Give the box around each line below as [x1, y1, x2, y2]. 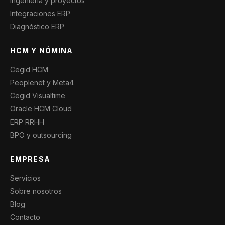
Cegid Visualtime [10, 91, 65, 100]
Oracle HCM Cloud [10, 104, 72, 113]
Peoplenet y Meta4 [10, 78, 74, 87]
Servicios [10, 174, 41, 182]
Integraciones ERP [10, 9, 70, 18]
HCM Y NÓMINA [10, 46, 73, 55]
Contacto [10, 213, 40, 221]
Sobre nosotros [10, 187, 62, 195]
